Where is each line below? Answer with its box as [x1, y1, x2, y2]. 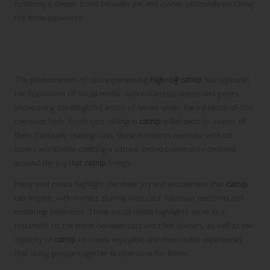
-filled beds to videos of [161, 116, 246, 127]
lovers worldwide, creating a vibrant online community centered [14, 143, 236, 154]
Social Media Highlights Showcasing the [14, 33, 245, 51]
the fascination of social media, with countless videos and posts [14, 88, 238, 99]
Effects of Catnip [14, 49, 115, 66]
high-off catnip [150, 74, 202, 85]
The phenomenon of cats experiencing [14, 74, 150, 85]
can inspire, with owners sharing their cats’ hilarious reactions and [14, 192, 243, 203]
